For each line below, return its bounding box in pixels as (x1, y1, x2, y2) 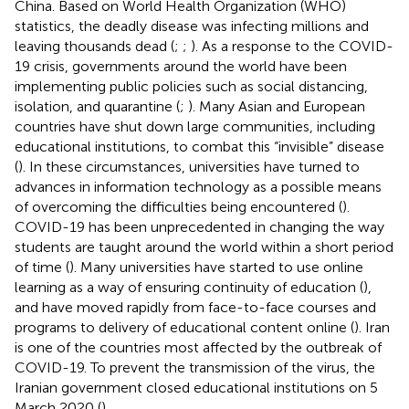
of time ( (15, 257, 69, 276)
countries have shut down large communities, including (15, 117, 375, 135)
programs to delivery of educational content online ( (15, 318, 354, 336)
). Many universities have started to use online (69, 257, 363, 276)
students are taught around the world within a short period (15, 237, 393, 256)
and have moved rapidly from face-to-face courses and (15, 298, 376, 316)
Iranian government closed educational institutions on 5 (15, 378, 378, 396)
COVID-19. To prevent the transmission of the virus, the (15, 358, 375, 376)
